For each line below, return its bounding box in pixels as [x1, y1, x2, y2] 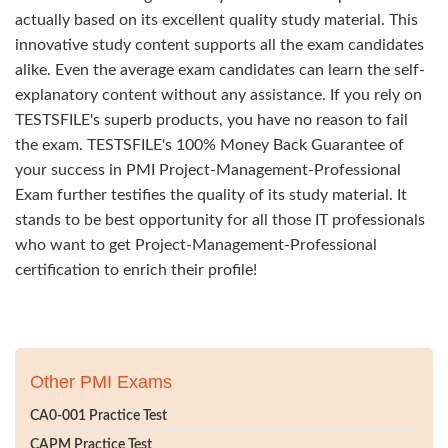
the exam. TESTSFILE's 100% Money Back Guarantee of [15, 137, 404, 153]
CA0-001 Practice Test [30, 409, 167, 423]
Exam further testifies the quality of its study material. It [15, 187, 407, 203]
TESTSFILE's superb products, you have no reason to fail [15, 112, 408, 128]
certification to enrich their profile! [15, 262, 257, 278]
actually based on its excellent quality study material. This [15, 12, 418, 28]
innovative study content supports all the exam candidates [15, 37, 424, 53]
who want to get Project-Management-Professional [15, 237, 377, 253]
